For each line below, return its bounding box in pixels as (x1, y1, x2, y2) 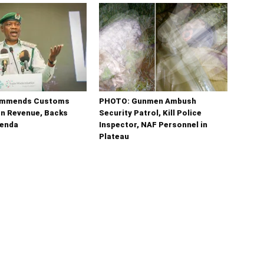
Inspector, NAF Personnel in (99, 120, 207, 130)
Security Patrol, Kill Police (99, 108, 202, 118)
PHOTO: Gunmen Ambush (99, 97, 196, 106)
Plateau (99, 132, 129, 141)
